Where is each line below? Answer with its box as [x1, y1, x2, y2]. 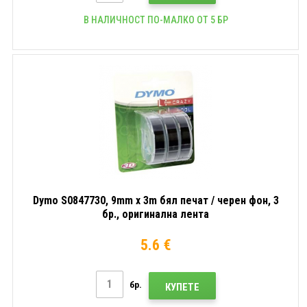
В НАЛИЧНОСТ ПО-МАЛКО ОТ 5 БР [83, 14, 228, 25]
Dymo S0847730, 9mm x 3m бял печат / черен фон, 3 [32, 193, 279, 207]
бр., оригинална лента [102, 207, 209, 221]
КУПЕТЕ [164, 280, 199, 293]
